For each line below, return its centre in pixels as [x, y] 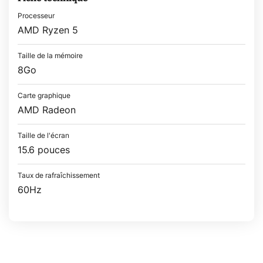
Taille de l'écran [43, 135]
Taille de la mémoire [50, 55]
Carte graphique [44, 95]
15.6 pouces [44, 150]
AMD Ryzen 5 [48, 30]
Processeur [36, 16]
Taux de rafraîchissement [59, 175]
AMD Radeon [47, 110]
